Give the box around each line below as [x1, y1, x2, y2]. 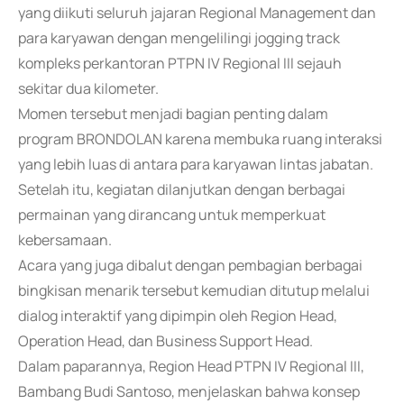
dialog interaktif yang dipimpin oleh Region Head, [18, 306, 337, 326]
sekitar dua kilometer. [18, 78, 159, 98]
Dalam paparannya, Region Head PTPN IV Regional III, [18, 356, 364, 376]
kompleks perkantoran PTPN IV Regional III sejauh [18, 53, 342, 73]
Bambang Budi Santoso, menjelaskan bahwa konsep [18, 381, 360, 401]
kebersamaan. [18, 230, 112, 250]
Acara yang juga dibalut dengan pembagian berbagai [18, 255, 363, 275]
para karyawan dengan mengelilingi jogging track [18, 28, 340, 48]
